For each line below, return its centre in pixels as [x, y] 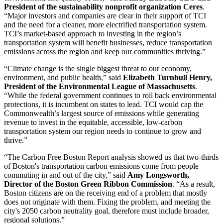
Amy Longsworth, [158, 175]
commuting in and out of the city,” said [66, 175]
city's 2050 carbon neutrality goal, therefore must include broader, [107, 211]
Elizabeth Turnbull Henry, [167, 77]
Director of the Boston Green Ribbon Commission [88, 184]
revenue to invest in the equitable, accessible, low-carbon [93, 122]
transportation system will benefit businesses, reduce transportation [108, 42]
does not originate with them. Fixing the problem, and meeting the [107, 202]
